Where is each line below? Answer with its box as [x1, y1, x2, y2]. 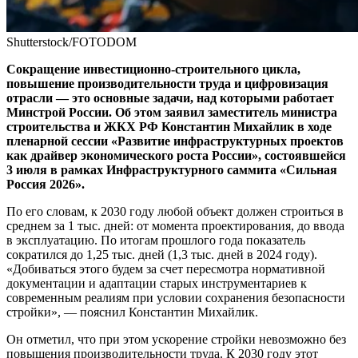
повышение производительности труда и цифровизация [6, 77, 328, 91]
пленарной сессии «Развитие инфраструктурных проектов [6, 134, 344, 149]
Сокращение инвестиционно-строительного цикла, [6, 62, 300, 77]
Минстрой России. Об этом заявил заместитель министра [6, 105, 337, 120]
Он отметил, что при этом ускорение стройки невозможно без [6, 332, 346, 347]
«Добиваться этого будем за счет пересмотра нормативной [6, 262, 325, 276]
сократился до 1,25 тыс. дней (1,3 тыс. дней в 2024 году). [6, 248, 317, 262]
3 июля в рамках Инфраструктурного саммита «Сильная [6, 163, 337, 177]
